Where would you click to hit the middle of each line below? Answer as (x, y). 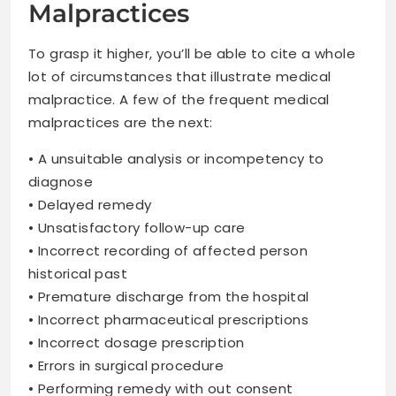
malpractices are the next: (121, 122)
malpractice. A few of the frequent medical (179, 99)
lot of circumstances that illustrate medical (180, 76)
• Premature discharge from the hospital (169, 296)
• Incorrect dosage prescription (137, 342)
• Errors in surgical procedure (126, 365)
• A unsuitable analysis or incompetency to (176, 158)
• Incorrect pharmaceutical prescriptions (168, 319)
